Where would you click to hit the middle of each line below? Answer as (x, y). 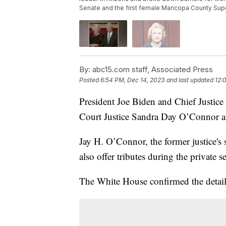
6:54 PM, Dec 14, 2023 (132, 80)
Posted (90, 80)
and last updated (190, 80)
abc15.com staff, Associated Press (152, 69)
